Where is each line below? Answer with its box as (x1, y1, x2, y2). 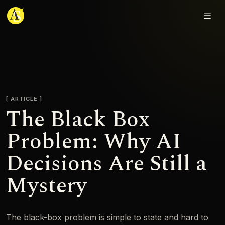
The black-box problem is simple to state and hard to (6, 212, 208, 222)
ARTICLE (11, 95, 38, 102)
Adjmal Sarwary (7, 15, 67, 25)
